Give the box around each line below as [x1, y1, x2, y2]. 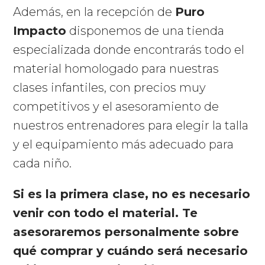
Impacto [13, 24, 67, 38]
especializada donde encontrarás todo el [13, 43, 245, 57]
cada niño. [13, 156, 72, 171]
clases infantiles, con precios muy [13, 80, 206, 95]
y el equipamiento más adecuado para [13, 137, 234, 152]
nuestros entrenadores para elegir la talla [13, 118, 249, 133]
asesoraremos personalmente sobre [13, 225, 240, 240]
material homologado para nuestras [13, 62, 219, 76]
